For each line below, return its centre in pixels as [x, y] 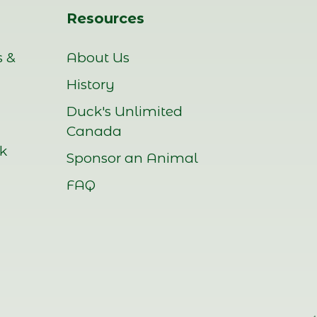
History [90, 85]
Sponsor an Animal [132, 158]
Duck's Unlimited [124, 111]
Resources [105, 18]
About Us [98, 58]
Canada [94, 131]
